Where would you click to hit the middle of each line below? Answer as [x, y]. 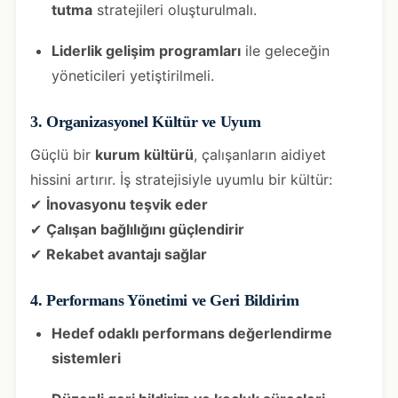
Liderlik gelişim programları [146, 50]
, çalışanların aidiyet [260, 154]
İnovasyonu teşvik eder [127, 204]
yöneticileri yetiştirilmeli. [133, 75]
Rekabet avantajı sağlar [127, 254]
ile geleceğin [285, 50]
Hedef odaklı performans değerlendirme [192, 333]
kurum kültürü [144, 154]
